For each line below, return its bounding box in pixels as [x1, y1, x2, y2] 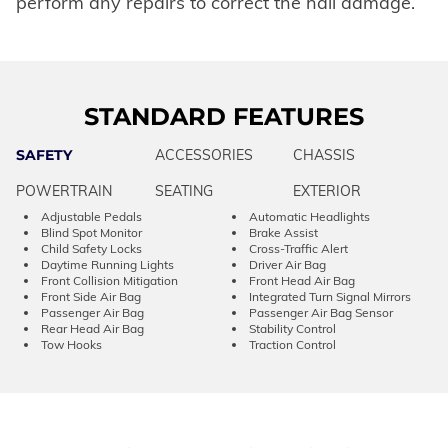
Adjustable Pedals [41, 208, 142, 224]
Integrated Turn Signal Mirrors [249, 288, 411, 304]
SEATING [154, 181, 213, 200]
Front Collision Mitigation [41, 272, 178, 288]
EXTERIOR [293, 181, 362, 200]
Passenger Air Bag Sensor [249, 304, 393, 320]
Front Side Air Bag [41, 288, 141, 304]
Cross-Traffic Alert [249, 240, 348, 256]
